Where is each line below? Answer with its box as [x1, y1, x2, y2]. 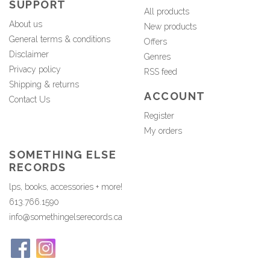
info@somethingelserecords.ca [9, 212, 122, 222]
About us [9, 19, 42, 30]
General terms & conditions [9, 34, 110, 45]
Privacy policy [9, 64, 61, 75]
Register [144, 110, 174, 121]
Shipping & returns [9, 80, 79, 90]
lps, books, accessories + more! [9, 182, 122, 192]
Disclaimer [9, 49, 49, 60]
